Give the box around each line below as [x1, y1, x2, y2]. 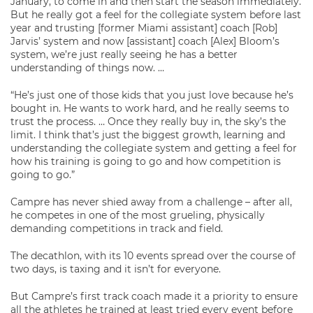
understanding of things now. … [10, 61, 164, 74]
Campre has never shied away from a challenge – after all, [10, 196, 292, 208]
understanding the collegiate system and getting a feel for [10, 142, 297, 154]
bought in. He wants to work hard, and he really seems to [10, 102, 289, 115]
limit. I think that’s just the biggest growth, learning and [10, 129, 285, 141]
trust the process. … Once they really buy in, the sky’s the [10, 115, 286, 128]
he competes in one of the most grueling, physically [10, 209, 265, 221]
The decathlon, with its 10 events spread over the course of [10, 249, 296, 262]
